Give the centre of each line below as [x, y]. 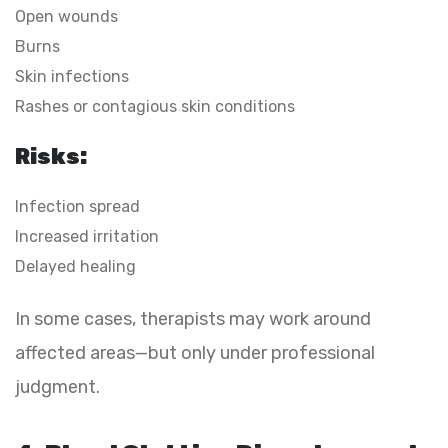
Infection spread [77, 206]
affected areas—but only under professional [195, 352]
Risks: [51, 156]
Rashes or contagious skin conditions [155, 106]
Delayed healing [75, 266]
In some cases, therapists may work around [193, 318]
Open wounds [66, 16]
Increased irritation [87, 236]
